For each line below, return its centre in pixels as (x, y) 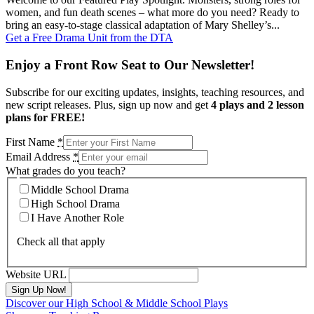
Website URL (36, 275)
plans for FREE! (45, 117)
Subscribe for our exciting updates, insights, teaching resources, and (155, 92)
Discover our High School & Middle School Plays (117, 303)
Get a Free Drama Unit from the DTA (89, 38)
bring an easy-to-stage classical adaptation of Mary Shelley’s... (143, 25)
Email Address (39, 156)
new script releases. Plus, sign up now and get (108, 104)
